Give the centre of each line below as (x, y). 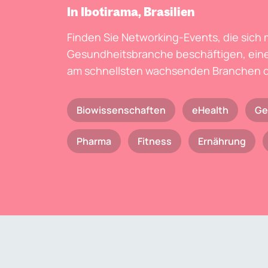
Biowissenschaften (121, 110)
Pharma (94, 141)
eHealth (210, 110)
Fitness (155, 141)
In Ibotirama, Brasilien (131, 12)
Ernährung (222, 141)
